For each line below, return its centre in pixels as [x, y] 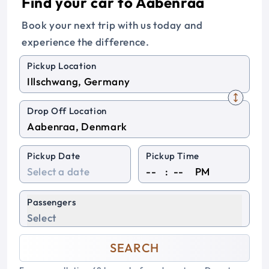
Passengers [52, 202]
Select [42, 218]
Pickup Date [54, 156]
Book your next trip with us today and [112, 25]
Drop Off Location [67, 111]
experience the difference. [86, 42]
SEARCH [134, 248]
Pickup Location [62, 66]
